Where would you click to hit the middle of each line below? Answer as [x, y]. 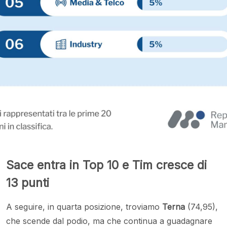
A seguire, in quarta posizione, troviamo [84, 207]
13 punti [28, 183]
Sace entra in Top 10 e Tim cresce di [106, 165]
